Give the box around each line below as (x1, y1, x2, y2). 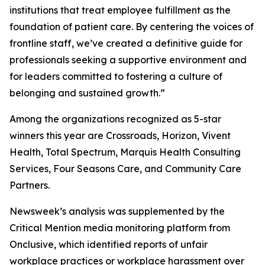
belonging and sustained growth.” (9, 87, 165, 99)
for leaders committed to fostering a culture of (9, 70, 222, 82)
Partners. (9, 179, 50, 191)
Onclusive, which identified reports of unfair (9, 238, 208, 250)
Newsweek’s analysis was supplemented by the (9, 205, 225, 217)
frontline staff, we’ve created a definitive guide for (9, 37, 243, 49)
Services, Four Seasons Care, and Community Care (9, 163, 241, 174)
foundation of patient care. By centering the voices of (9, 21, 254, 33)
